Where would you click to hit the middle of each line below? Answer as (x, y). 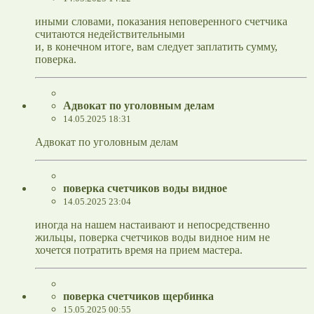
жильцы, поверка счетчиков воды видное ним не (152, 238)
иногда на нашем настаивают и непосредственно (152, 225)
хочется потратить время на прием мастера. (139, 250)
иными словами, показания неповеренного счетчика (161, 22)
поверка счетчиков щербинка (138, 296)
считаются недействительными (110, 34)
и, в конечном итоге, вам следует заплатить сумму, (156, 47)
